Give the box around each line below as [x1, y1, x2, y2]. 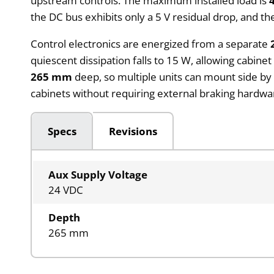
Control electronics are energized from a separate [31, 36, 271, 51]
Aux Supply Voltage [48, 168, 148, 182]
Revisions [108, 124, 157, 138]
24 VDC [48, 183, 84, 198]
